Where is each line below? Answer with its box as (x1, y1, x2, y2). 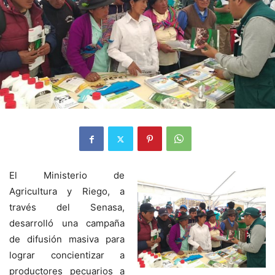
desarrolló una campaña (9, 217, 125, 230)
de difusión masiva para (9, 233, 125, 246)
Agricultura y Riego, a (9, 185, 125, 198)
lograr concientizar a (9, 249, 125, 261)
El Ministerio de (9, 169, 125, 182)
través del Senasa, (9, 201, 125, 214)
